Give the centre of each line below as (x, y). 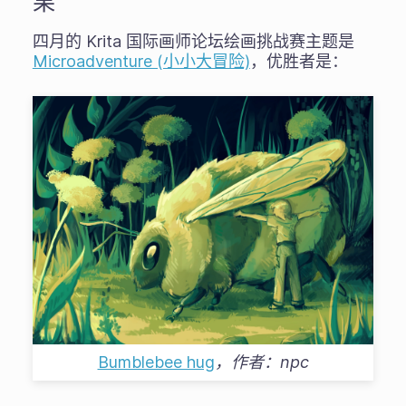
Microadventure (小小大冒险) (141, 61)
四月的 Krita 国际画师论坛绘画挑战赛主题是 (193, 41)
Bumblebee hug (156, 362)
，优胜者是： (299, 61)
